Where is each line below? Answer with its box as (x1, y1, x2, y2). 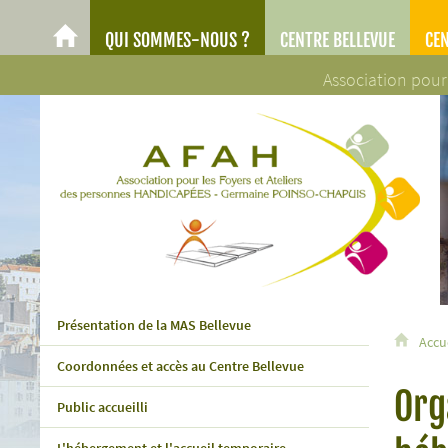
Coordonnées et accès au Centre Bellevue (56, 357, 304, 375)
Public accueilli (56, 398, 148, 416)
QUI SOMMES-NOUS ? (105, 29, 251, 51)
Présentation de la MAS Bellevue (56, 316, 251, 334)
